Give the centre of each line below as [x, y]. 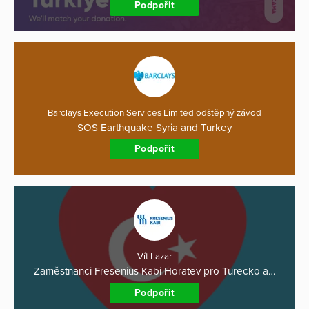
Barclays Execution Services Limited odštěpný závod [154, 113]
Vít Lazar [154, 257]
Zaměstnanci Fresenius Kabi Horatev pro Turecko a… [154, 271]
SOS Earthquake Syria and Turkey [154, 127]
